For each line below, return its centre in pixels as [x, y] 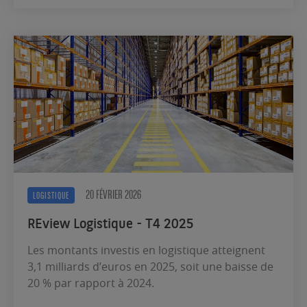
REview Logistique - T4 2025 [111, 222]
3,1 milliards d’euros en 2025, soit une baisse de [150, 266]
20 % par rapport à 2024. [91, 283]
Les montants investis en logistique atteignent [146, 250]
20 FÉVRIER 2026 [113, 194]
